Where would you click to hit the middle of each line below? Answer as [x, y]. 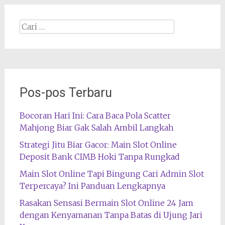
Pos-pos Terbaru [66, 93]
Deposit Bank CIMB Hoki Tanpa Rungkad [99, 157]
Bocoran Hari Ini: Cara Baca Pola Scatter [95, 116]
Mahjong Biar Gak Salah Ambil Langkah [96, 128]
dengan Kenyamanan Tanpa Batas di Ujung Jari [111, 215]
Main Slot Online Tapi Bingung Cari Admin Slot [111, 174]
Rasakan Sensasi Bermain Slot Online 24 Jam [106, 203]
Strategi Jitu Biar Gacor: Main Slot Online [98, 145]
